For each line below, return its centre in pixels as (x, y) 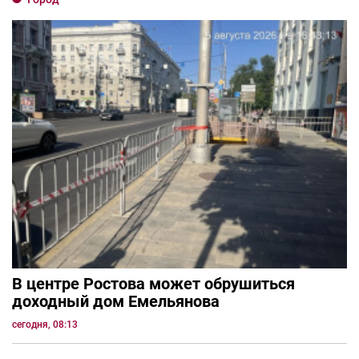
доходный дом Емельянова (116, 302)
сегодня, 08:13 (45, 325)
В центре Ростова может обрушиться (153, 284)
